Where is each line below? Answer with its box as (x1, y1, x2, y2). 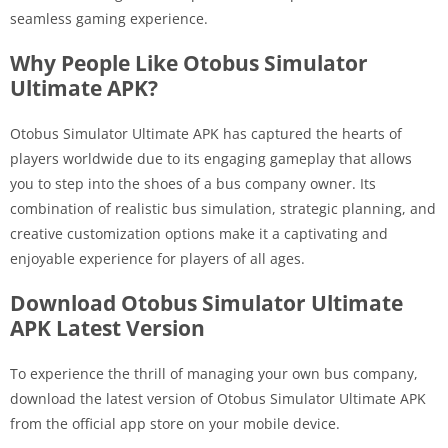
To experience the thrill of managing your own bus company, (10, 363, 418, 383)
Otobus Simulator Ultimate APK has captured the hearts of (10, 123, 402, 143)
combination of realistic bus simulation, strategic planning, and (10, 198, 436, 218)
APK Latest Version (10, 313, 205, 342)
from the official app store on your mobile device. (10, 413, 340, 433)
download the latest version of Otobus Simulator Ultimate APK (10, 388, 426, 408)
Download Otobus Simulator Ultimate (10, 288, 403, 317)
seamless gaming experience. (10, 8, 208, 28)
